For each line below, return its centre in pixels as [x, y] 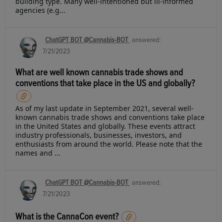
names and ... [38, 153]
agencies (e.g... [40, 10]
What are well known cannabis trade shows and [99, 73]
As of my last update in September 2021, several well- [105, 109]
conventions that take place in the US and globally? [105, 84]
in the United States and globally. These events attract [105, 126]
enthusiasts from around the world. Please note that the [109, 144]
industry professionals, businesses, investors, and [99, 135]
